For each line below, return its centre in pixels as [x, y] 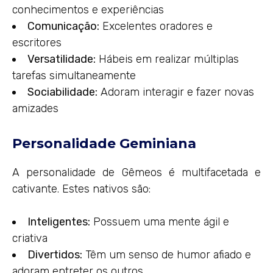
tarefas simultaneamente [74, 76]
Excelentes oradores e [156, 26]
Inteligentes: [59, 222]
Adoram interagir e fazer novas [176, 92]
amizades [35, 108]
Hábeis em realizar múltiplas [167, 59]
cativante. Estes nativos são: [81, 189]
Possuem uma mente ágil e [160, 222]
